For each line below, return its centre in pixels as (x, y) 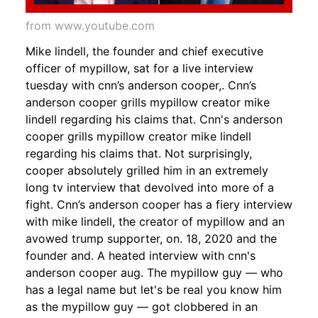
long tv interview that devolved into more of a (150, 188)
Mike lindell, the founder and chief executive (144, 51)
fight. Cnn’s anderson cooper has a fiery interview (159, 205)
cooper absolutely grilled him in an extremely (147, 171)
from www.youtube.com (90, 26)
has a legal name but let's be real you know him (154, 290)
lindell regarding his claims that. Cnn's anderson (154, 120)
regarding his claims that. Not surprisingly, (139, 154)
